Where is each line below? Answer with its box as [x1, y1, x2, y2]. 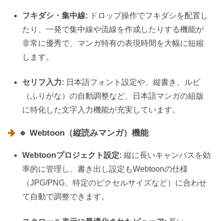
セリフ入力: [22, 77, 65, 86]
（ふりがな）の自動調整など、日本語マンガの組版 [22, 91, 204, 100]
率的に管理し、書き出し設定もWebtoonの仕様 [22, 165, 188, 174]
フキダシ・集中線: [22, 11, 88, 20]
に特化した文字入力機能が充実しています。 [22, 105, 181, 114]
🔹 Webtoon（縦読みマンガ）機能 [19, 128, 149, 138]
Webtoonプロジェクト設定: [22, 151, 122, 160]
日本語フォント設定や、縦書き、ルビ [64, 77, 201, 86]
